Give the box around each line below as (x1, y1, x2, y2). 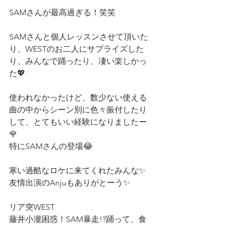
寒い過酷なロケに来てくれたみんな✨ (9, 166, 145, 175)
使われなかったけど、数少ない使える (9, 93, 147, 102)
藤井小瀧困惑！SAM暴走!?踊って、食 (9, 214, 146, 224)
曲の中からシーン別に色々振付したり (9, 105, 147, 115)
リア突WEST (9, 202, 55, 212)
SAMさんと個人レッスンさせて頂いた (9, 32, 148, 42)
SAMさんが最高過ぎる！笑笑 (9, 8, 116, 17)
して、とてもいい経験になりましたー (9, 117, 147, 127)
